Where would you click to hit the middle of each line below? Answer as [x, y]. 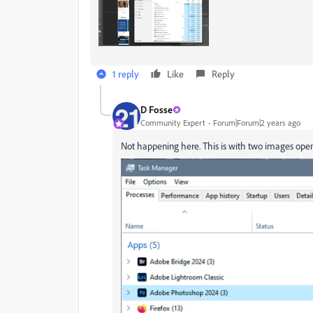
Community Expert [173, 123]
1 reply [126, 73]
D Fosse [156, 110]
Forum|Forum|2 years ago [257, 123]
